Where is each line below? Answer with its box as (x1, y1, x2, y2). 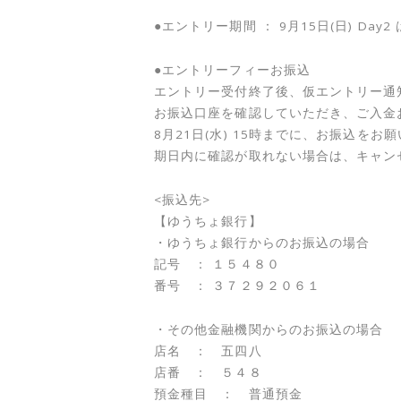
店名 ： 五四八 (154, 343, 262, 359)
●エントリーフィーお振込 (154, 62, 311, 78)
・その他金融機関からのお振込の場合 (154, 321, 384, 337)
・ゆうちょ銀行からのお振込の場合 (154, 235, 371, 251)
